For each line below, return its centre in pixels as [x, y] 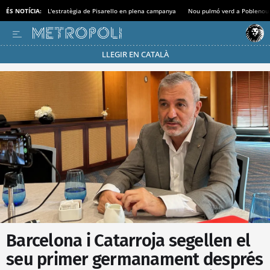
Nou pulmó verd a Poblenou [228, 11]
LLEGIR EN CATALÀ [135, 54]
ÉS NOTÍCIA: [24, 11]
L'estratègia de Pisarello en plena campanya [112, 11]
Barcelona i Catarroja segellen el [128, 240]
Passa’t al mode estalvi [121, 56]
